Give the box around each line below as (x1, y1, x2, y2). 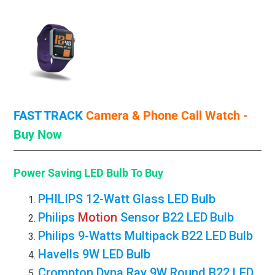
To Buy (128, 166, 164, 180)
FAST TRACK (14, 108, 83, 123)
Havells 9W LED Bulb (38, 247, 151, 262)
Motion (78, 210, 121, 225)
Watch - (205, 108, 249, 123)
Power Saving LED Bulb (14, 166, 129, 180)
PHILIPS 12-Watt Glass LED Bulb (38, 192, 216, 207)
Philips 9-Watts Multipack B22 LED (38, 228, 227, 244)
